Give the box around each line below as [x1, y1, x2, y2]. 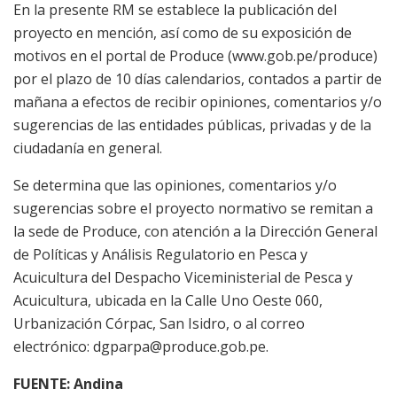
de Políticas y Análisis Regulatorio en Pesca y [13, 244, 307, 264]
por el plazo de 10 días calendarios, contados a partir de [13, 68, 382, 89]
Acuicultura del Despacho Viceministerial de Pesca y [13, 267, 353, 287]
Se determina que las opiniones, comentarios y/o [13, 175, 337, 195]
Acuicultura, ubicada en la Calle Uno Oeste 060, [13, 290, 323, 310]
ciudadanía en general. [13, 137, 162, 158]
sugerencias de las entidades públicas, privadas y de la [13, 114, 371, 135]
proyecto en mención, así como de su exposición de [13, 22, 352, 43]
